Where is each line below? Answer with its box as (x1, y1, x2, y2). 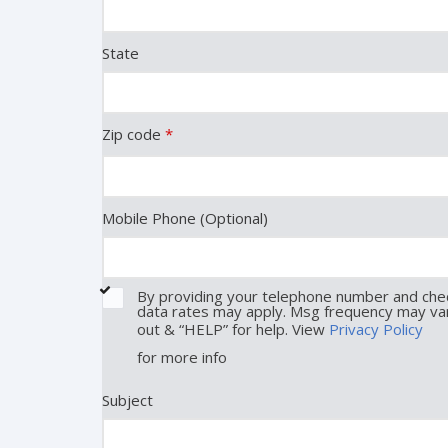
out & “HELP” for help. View (137, 319, 329, 339)
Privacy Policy (329, 319, 423, 339)
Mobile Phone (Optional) (102, 208, 268, 228)
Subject (102, 390, 153, 410)
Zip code (102, 124, 165, 144)
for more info (137, 347, 227, 367)
